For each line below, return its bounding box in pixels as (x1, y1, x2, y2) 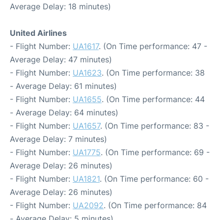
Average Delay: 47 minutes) (10, 55, 112, 65)
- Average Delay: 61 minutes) (10, 81, 117, 91)
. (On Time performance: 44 (102, 94, 205, 105)
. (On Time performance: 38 (102, 68, 205, 78)
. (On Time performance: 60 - (100, 174, 209, 184)
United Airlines (10, 28, 67, 38)
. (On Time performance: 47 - (99, 41, 207, 52)
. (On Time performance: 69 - (101, 147, 210, 158)
